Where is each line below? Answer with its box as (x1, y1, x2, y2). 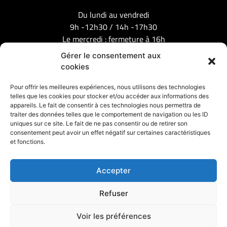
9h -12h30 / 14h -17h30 (70, 21, 157, 33)
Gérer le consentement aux (61, 51, 161, 60)
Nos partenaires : (83, 86, 144, 98)
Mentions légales (83, 65, 144, 78)
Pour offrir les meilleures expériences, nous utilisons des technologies (10, 83, 205, 91)
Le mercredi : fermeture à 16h (62, 33, 165, 46)
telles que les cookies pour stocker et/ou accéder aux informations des (10, 92, 209, 100)
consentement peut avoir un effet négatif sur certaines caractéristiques (10, 129, 210, 136)
